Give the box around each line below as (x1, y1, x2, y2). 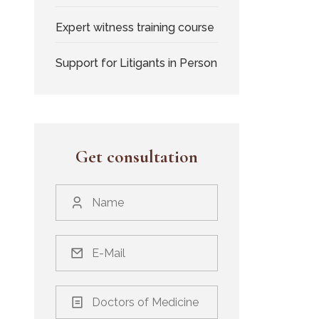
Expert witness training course (56, 21, 215, 34)
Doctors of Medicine (92, 296, 199, 309)
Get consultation (75, 146, 199, 167)
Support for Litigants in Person (56, 56, 218, 70)
